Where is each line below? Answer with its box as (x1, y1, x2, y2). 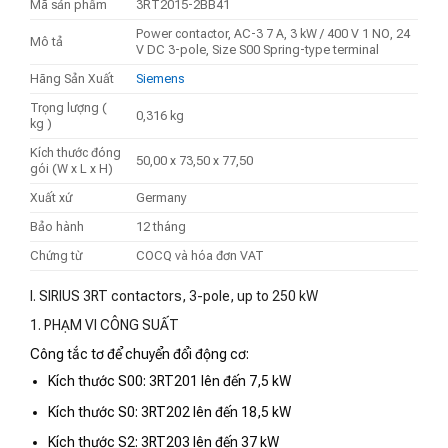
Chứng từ (30, 248, 82, 264)
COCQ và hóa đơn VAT (136, 248, 265, 264)
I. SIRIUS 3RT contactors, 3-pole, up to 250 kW (30, 288, 318, 305)
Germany (136, 190, 188, 206)
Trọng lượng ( (30, 100, 107, 116)
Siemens (136, 71, 185, 87)
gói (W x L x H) (30, 161, 113, 177)
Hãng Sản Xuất (30, 71, 114, 87)
